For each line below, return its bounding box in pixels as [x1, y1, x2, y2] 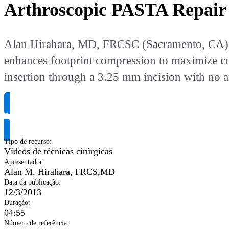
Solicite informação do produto [4, 111, 120, 122]
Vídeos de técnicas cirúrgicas [4, 146, 112, 157]
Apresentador [4, 158, 42, 166]
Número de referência [4, 219, 67, 227]
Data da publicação [4, 178, 59, 187]
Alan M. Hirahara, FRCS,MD [4, 167, 115, 177]
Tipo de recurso [4, 138, 50, 146]
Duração [4, 199, 28, 207]
